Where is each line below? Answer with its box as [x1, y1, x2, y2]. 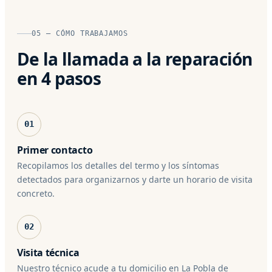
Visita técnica [17, 245, 80, 259]
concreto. [17, 187, 55, 199]
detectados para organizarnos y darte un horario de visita [17, 173, 253, 185]
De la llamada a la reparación [17, 47, 253, 70]
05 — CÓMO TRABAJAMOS [32, 29, 129, 38]
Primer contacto [17, 143, 93, 157]
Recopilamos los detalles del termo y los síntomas [17, 159, 219, 171]
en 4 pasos [17, 66, 101, 90]
